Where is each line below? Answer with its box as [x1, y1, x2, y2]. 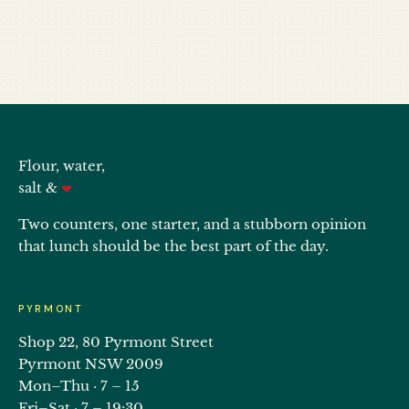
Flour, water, [18, 157, 105, 174]
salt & [18, 179, 61, 196]
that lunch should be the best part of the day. [18, 237, 329, 255]
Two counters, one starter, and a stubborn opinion [18, 215, 366, 233]
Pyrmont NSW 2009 [18, 355, 163, 372]
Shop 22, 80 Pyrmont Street [18, 333, 214, 351]
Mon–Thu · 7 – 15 [18, 377, 140, 394]
